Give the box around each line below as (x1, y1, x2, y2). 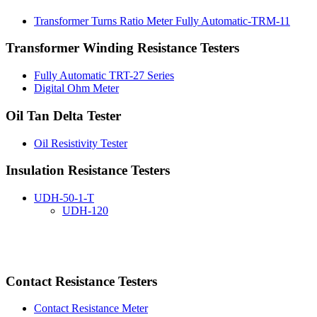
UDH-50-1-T (34, 192, 94, 204)
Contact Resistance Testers (6, 273, 157, 289)
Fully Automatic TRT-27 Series (34, 69, 174, 82)
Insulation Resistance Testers (6, 163, 170, 178)
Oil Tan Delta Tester (6, 108, 121, 123)
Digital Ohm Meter (34, 82, 119, 95)
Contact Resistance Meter (34, 302, 148, 315)
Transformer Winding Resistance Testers (6, 40, 239, 56)
